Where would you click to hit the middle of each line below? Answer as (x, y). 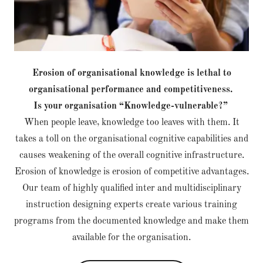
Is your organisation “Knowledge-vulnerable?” (131, 106)
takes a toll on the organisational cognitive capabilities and (131, 139)
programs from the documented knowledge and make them (131, 221)
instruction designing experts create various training (131, 205)
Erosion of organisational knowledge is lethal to (131, 73)
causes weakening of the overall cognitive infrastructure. (131, 156)
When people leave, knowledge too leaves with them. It (131, 123)
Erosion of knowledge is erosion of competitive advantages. (131, 172)
